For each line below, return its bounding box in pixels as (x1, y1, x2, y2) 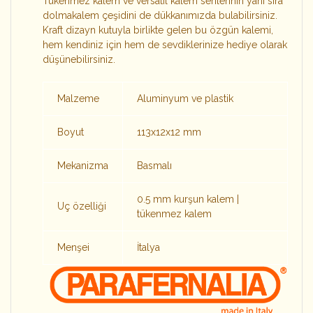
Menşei (57, 242, 89, 253)
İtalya (137, 242, 160, 253)
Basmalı (137, 160, 172, 171)
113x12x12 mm (137, 126, 201, 138)
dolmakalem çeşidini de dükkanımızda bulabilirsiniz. (43, 10, 277, 21)
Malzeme (57, 93, 99, 104)
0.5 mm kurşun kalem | (137, 194, 239, 205)
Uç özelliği (57, 201, 106, 212)
